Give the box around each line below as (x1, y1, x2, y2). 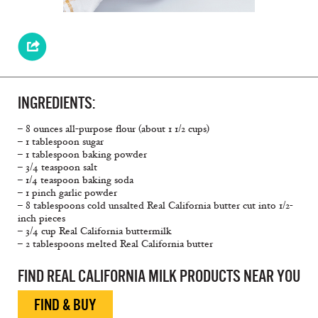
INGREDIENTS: (18, 94, 95, 113)
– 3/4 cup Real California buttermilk (18, 225, 172, 238)
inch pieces (18, 212, 65, 225)
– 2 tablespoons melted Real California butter (18, 238, 213, 251)
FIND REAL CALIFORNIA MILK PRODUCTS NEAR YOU (18, 267, 300, 286)
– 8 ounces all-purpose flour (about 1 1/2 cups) (18, 123, 209, 136)
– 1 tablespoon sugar (18, 136, 104, 148)
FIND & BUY (34, 296, 97, 314)
